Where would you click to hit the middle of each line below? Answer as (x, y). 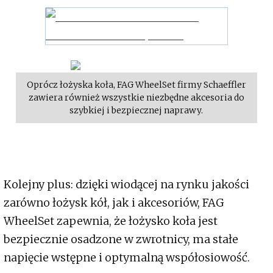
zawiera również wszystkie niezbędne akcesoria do (136, 98)
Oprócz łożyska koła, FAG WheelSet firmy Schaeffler (136, 85)
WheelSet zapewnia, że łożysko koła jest (111, 221)
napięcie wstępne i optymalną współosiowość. (127, 258)
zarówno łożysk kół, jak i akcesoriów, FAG (114, 203)
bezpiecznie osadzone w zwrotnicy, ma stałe (121, 239)
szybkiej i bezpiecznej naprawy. (136, 111)
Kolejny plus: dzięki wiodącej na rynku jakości (126, 185)
